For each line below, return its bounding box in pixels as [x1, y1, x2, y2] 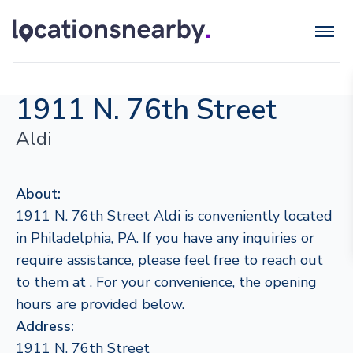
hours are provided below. [16, 295, 184, 314]
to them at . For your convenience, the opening [16, 273, 317, 292]
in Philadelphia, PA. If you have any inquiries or [16, 229, 314, 247]
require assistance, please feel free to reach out [16, 251, 323, 269]
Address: [16, 317, 74, 336]
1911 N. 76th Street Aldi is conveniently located [16, 206, 333, 225]
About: [16, 184, 61, 203]
